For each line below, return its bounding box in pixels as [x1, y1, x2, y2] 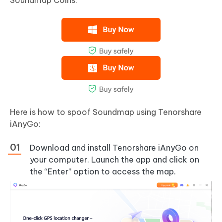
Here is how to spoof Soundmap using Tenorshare [10, 107, 202, 117]
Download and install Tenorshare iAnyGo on [30, 143, 199, 153]
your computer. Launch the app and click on [30, 155, 199, 165]
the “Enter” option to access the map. [30, 166, 176, 177]
